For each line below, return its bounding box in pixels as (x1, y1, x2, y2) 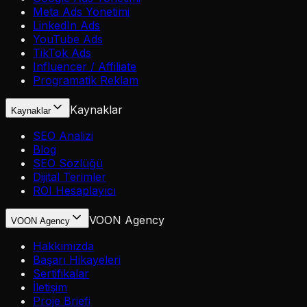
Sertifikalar (33, 267, 89, 281)
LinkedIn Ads (33, 19, 100, 33)
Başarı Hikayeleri (33, 253, 121, 267)
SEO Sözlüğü (33, 156, 103, 171)
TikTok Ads (33, 46, 91, 60)
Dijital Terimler (33, 170, 106, 184)
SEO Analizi (33, 129, 93, 143)
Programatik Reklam (33, 73, 138, 88)
